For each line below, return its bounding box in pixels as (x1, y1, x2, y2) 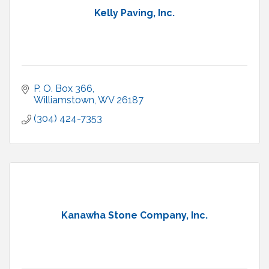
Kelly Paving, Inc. (94, 7, 175, 19)
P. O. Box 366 (34, 83, 92, 95)
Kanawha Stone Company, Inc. (61, 210, 208, 222)
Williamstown (34, 94, 94, 106)
